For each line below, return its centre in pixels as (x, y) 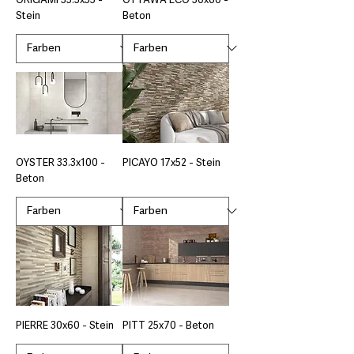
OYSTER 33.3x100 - (60, 163)
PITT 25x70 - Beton (168, 326)
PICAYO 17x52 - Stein (171, 163)
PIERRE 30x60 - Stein (65, 326)
